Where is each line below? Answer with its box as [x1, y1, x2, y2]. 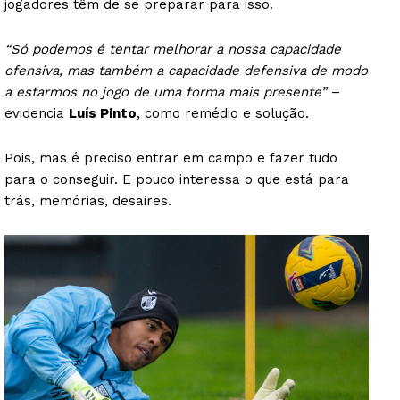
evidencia [4, 104, 69, 121]
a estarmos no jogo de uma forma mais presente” [4, 83, 327, 100]
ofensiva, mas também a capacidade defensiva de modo [4, 62, 368, 79]
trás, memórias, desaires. [4, 192, 171, 209]
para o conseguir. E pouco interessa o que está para [4, 171, 349, 187]
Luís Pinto [69, 104, 137, 121]
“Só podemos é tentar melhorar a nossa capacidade [4, 40, 341, 57]
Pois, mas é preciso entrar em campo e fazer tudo [4, 149, 337, 166]
